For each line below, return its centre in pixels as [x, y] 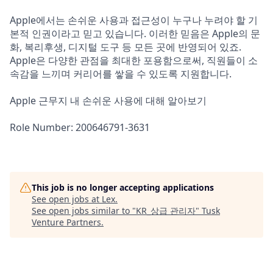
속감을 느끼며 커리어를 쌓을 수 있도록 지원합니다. [121, 74]
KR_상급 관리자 [166, 211]
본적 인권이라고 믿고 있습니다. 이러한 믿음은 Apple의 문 [135, 34]
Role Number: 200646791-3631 [80, 127]
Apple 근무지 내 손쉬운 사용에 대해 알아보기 [108, 101]
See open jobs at [67, 199]
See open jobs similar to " [84, 211]
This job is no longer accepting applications [123, 187]
